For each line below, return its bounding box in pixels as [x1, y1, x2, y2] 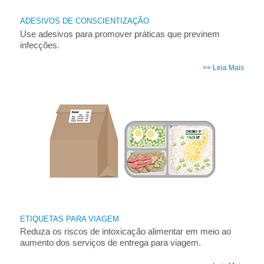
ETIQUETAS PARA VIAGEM [19, 214, 119, 223]
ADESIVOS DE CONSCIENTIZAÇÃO [19, 16, 149, 26]
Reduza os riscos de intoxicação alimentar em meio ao [19, 226, 231, 237]
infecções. [19, 39, 60, 50]
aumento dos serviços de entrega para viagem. [19, 237, 201, 248]
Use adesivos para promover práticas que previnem [19, 28, 220, 39]
